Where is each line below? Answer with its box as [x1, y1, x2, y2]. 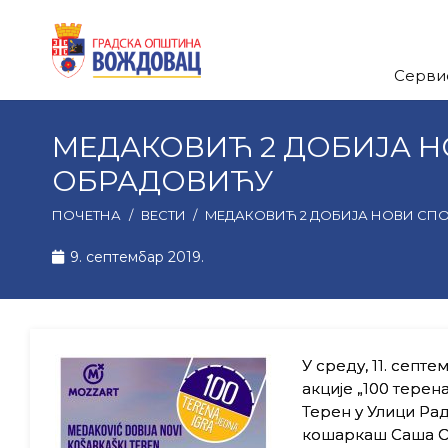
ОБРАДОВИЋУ [52, 163, 273, 198]
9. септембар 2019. [69, 248, 204, 266]
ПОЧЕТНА [52, 206, 121, 223]
